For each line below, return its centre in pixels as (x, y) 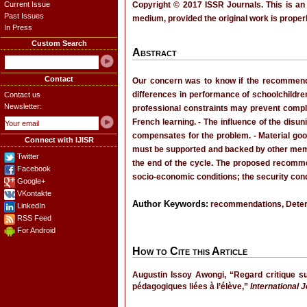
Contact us (22, 95)
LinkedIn (31, 206)
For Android (36, 230)
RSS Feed (34, 218)
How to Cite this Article (190, 251)
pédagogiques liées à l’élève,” (191, 286)
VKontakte (34, 193)
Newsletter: (23, 106)
